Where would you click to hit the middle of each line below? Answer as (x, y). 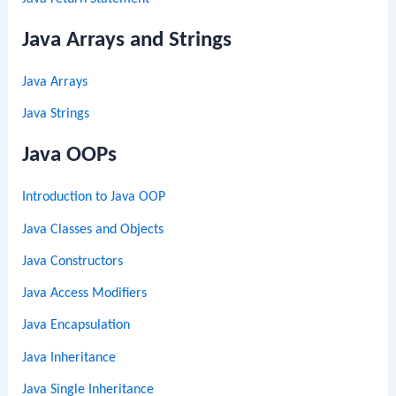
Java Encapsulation (76, 326)
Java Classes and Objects (93, 229)
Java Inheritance (69, 358)
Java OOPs (70, 156)
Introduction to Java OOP (94, 198)
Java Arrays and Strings (127, 40)
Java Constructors (73, 261)
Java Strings (56, 114)
